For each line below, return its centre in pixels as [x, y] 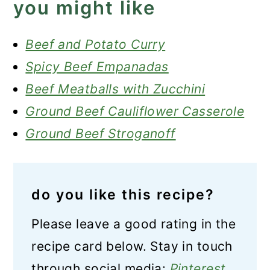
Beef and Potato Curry [96, 44]
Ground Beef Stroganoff [101, 133]
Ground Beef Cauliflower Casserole [135, 111]
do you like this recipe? [123, 195]
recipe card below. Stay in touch [132, 246]
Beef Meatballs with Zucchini [115, 89]
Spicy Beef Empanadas [97, 67]
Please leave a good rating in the [134, 224]
